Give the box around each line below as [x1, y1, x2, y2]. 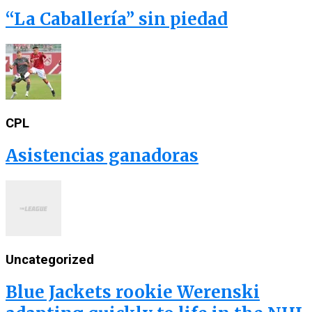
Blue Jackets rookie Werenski [6, 281, 260, 303]
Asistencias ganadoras [6, 145, 198, 166]
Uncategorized [6, 251, 94, 267]
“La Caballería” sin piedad [6, 8, 228, 31]
